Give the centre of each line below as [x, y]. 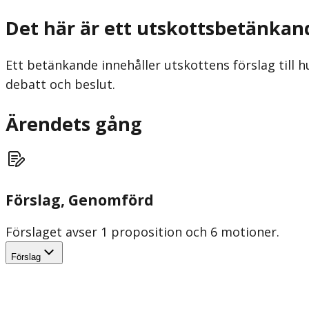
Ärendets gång [74, 124]
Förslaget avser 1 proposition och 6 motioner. [142, 232]
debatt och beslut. [60, 84]
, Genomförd [107, 200]
